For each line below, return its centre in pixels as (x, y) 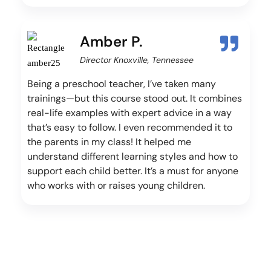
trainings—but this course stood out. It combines (135, 99)
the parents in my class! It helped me (109, 142)
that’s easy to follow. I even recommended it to (130, 128)
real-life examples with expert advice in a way (129, 113)
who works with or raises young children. (116, 186)
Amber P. (111, 42)
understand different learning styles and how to (132, 157)
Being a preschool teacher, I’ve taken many (122, 84)
